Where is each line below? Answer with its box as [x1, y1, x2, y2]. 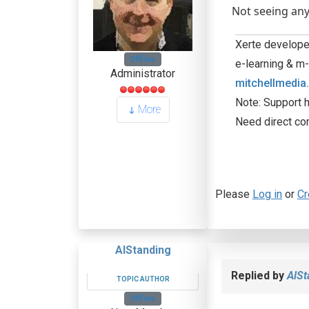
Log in [252, 188, 282, 201]
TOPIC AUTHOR [116, 275, 170, 283]
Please [215, 188, 252, 201]
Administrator [110, 67, 175, 81]
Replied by [231, 269, 287, 282]
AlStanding [114, 243, 171, 257]
